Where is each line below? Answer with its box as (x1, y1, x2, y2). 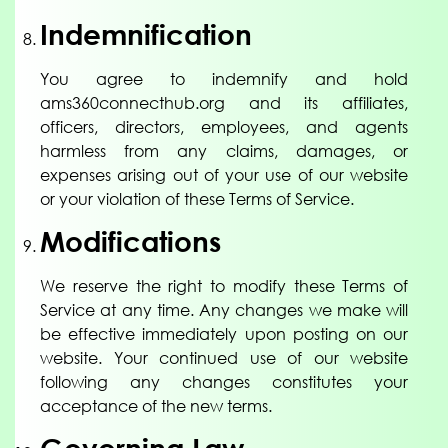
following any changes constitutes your (40, 372, 408, 393)
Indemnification (40, 16, 252, 51)
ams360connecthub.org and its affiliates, (40, 92, 408, 113)
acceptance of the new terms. (40, 396, 272, 417)
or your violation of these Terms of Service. (40, 188, 354, 209)
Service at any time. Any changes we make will (40, 300, 408, 321)
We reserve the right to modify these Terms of (40, 276, 408, 297)
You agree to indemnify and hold (40, 68, 408, 89)
